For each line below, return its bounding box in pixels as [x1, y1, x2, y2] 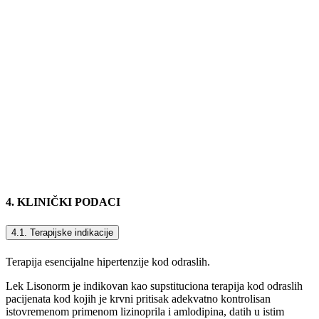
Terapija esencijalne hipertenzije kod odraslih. [6, 255, 210, 268]
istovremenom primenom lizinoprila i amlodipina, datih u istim [6, 305, 284, 318]
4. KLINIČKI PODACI [6, 196, 120, 209]
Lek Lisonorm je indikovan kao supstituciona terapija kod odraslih [6, 279, 303, 292]
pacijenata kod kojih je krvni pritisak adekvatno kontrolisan [6, 292, 271, 305]
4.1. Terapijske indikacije [11, 226, 113, 238]
